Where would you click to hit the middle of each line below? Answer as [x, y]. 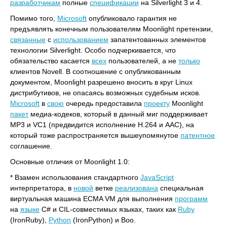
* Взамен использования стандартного [75, 177]
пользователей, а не [142, 61]
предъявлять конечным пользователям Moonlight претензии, [111, 29]
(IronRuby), [29, 220]
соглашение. [31, 146]
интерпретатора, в [42, 188]
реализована [137, 188]
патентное [198, 135]
